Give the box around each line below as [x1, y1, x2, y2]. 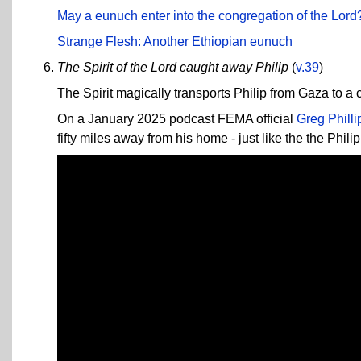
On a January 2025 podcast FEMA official [57, 111, 297, 126]
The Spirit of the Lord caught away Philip [57, 60, 288, 74]
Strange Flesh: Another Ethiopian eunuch [57, 34, 293, 48]
